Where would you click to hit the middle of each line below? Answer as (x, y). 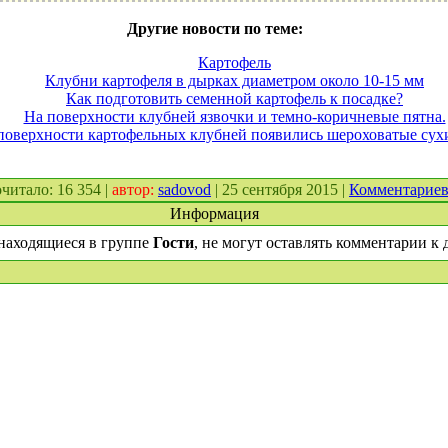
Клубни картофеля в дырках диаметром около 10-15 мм (234, 80)
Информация (214, 213)
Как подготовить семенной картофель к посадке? (234, 98)
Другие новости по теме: (214, 28)
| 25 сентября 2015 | (280, 189)
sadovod (184, 189)
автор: (135, 189)
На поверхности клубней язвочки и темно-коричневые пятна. (234, 116)
